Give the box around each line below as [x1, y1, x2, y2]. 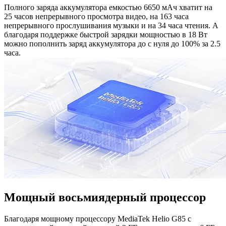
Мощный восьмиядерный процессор [4, 191, 206, 204]
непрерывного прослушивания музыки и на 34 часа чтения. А [4, 21, 218, 30]
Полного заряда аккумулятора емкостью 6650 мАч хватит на [4, 3, 212, 12]
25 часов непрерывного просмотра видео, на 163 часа [4, 12, 189, 21]
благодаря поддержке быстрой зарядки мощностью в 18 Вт [4, 30, 207, 39]
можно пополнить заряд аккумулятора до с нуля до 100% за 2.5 [4, 39, 220, 48]
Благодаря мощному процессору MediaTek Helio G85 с [4, 214, 191, 223]
